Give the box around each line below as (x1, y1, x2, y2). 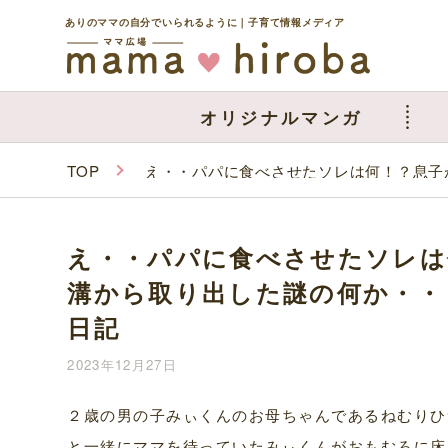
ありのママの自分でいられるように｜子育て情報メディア (65, 14, 345, 29)
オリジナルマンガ (199, 104, 363, 129)
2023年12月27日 (67, 354, 177, 374)
